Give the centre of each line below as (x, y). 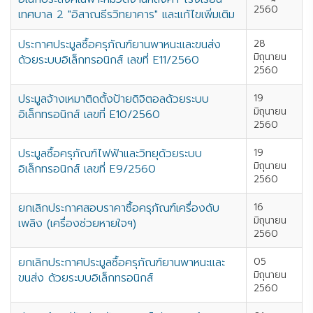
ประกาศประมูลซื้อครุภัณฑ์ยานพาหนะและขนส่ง (119, 45)
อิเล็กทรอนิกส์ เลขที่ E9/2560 (87, 169)
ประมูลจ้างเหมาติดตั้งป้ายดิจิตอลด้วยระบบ (114, 99)
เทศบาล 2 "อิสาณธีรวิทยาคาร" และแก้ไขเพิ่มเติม (126, 15)
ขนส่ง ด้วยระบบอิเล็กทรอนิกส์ (86, 278)
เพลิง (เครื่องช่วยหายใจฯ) (77, 224)
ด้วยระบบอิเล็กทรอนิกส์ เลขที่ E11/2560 (109, 60)
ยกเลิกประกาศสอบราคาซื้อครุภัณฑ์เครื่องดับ (119, 208)
